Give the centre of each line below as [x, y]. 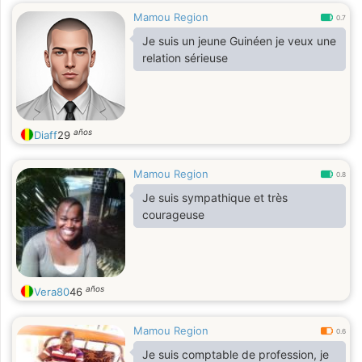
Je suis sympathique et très [215, 198]
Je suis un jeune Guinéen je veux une [239, 41]
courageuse [173, 215]
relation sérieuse [185, 58]
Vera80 [52, 292]
